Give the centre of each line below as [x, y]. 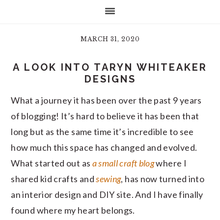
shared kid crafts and [54, 179]
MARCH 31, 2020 [110, 39]
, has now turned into [163, 179]
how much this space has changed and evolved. [104, 147]
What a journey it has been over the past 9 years [106, 100]
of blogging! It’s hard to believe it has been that [105, 116]
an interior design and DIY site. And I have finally [107, 194]
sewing [109, 179]
